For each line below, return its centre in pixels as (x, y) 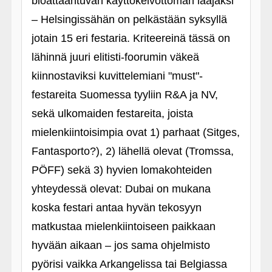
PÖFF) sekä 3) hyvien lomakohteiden (121, 170)
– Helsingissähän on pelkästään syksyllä (129, 19)
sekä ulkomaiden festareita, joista (112, 114)
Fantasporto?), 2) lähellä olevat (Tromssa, (132, 151)
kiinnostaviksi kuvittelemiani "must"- (117, 76)
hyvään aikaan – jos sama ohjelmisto (121, 245)
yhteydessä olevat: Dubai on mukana (121, 189)
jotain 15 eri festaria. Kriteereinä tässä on (131, 38)
